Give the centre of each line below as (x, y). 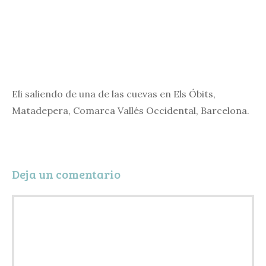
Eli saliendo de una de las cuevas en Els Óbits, (114, 94)
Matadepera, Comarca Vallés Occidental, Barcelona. (131, 110)
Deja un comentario (66, 174)
